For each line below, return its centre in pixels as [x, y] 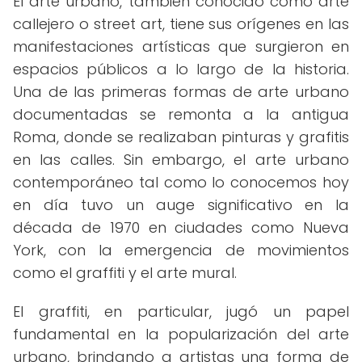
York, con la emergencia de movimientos [181, 250]
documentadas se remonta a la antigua [181, 114]
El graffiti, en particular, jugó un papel [181, 311]
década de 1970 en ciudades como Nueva [181, 227]
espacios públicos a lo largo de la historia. [181, 69]
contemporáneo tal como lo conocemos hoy [181, 182]
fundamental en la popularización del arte [181, 334]
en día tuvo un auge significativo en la [181, 205]
